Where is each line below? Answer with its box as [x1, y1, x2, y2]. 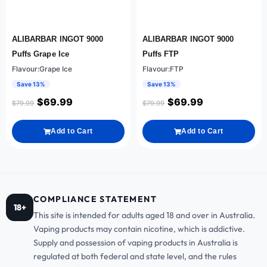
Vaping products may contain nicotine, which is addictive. [33, 223, 245, 235]
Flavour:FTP [142, 64, 184, 74]
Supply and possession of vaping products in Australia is [33, 237, 238, 249]
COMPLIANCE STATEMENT [33, 194, 157, 205]
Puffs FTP [142, 49, 179, 59]
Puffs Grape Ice [12, 49, 69, 59]
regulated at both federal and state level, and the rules [33, 251, 237, 262]
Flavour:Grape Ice [12, 64, 72, 74]
